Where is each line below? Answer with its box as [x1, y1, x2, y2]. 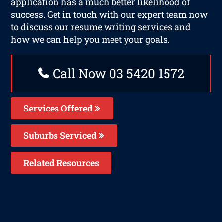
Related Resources [23, 156, 100, 168]
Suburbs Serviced [23, 129, 99, 141]
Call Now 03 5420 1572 [49, 64, 184, 82]
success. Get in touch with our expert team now [11, 8, 208, 20]
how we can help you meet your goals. [11, 33, 170, 45]
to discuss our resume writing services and [11, 20, 191, 33]
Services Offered [23, 102, 95, 114]
